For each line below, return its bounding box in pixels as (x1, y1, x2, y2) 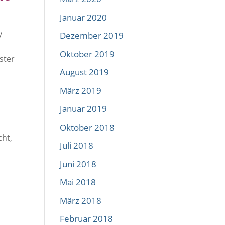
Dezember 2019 (60, 30, 124, 41)
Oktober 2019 (60, 48, 115, 60)
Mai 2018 (60, 176, 96, 188)
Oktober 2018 (60, 121, 115, 133)
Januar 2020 (60, 11, 107, 23)
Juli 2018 (60, 140, 94, 151)
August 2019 (60, 66, 109, 78)
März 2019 (60, 84, 102, 96)
